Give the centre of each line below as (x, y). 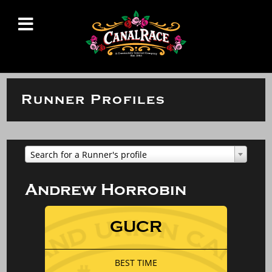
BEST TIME (136, 263)
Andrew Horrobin (106, 190)
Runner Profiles (94, 100)
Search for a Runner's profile (89, 155)
